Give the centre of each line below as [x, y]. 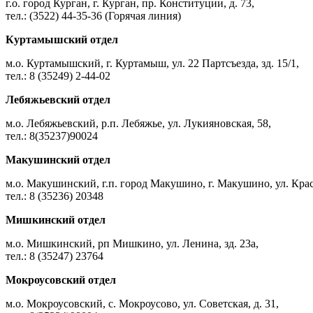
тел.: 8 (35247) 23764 [54, 256]
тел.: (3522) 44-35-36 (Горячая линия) [93, 15]
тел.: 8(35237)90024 [52, 136]
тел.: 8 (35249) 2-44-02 [58, 75]
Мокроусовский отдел [61, 279]
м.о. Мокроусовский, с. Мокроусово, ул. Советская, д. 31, [142, 303]
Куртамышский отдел [62, 39]
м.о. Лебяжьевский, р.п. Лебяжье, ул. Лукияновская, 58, [138, 123]
